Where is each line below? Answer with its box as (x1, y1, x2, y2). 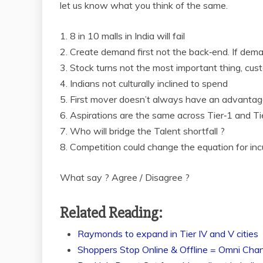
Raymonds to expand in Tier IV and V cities (77, 228, 258, 240)
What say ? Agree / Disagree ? (60, 171, 190, 183)
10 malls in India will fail (85, 30, 185, 42)
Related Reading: (60, 204, 163, 222)
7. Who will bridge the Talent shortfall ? (60, 125, 225, 137)
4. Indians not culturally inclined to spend (60, 77, 228, 89)
